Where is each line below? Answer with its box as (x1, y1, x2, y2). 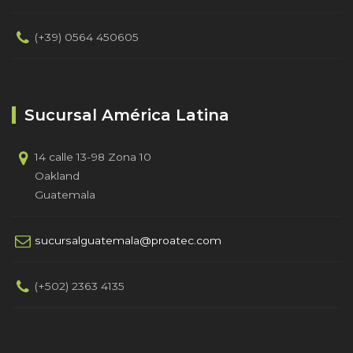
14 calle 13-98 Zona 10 (35, 150, 151, 163)
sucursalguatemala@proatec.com (35, 233, 221, 247)
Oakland (35, 169, 80, 182)
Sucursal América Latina (24, 105, 229, 124)
